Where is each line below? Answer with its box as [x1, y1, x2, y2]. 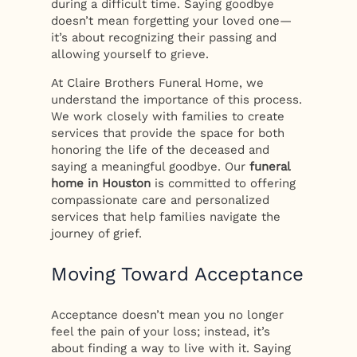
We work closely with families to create [51, 109, 285, 124]
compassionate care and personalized [51, 193, 270, 207]
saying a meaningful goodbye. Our [51, 159, 250, 174]
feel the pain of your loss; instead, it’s [51, 324, 271, 339]
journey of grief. [51, 226, 143, 241]
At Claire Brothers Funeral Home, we [51, 76, 265, 90]
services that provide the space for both [51, 126, 285, 140]
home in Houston [51, 176, 151, 190]
